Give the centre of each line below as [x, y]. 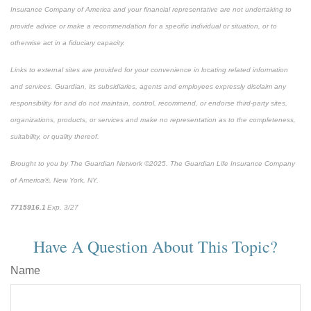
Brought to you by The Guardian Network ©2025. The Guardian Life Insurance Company [153, 163]
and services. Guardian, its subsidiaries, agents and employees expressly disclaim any [148, 86]
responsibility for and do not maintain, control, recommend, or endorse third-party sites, [149, 103]
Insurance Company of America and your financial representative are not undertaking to [151, 9]
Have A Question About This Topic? [155, 246]
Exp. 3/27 [63, 207]
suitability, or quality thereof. [55, 136]
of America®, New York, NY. [54, 180]
